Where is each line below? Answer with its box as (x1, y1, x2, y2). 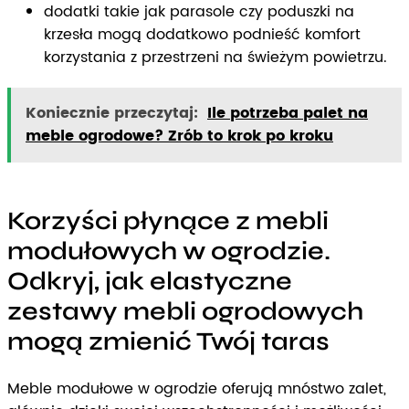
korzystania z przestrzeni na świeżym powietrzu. (44, 45, 387, 69)
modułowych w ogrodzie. (7, 235, 330, 267)
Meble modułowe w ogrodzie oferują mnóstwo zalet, (7, 376, 386, 401)
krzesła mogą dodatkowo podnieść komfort (44, 22, 361, 47)
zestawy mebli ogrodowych (7, 295, 363, 327)
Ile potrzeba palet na (207, 100, 368, 125)
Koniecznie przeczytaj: (26, 100, 198, 125)
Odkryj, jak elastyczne (7, 265, 292, 297)
